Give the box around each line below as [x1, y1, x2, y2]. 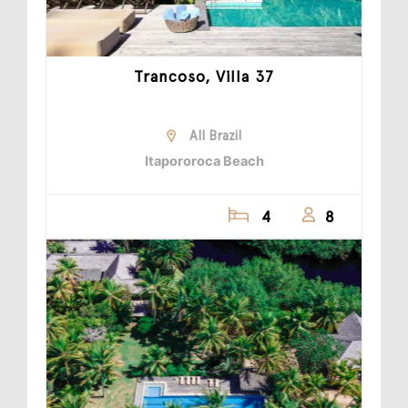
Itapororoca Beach [144, 152, 264, 168]
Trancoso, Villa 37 [134, 66, 274, 86]
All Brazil [189, 127, 241, 144]
